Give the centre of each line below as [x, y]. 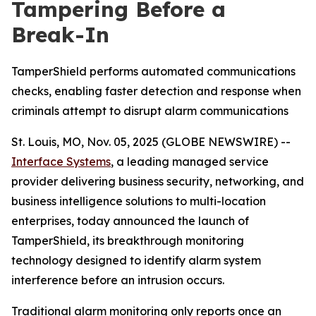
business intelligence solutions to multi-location [139, 201]
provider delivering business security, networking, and [158, 181]
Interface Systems [61, 162]
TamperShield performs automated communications [153, 71]
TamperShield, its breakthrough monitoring [128, 241]
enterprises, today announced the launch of [130, 221]
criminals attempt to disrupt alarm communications [150, 111]
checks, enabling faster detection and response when [156, 91]
